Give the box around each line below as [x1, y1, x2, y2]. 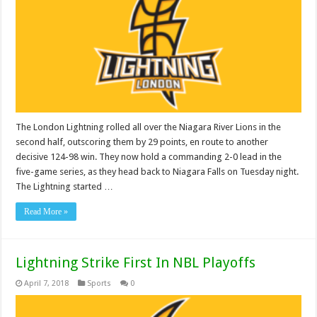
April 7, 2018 [24, 278, 69, 288]
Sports [87, 278, 112, 288]
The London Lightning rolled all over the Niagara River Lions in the [16, 121, 282, 132]
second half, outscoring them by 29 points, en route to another [16, 136, 269, 147]
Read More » [24, 206, 69, 217]
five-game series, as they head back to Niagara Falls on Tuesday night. [16, 166, 299, 177]
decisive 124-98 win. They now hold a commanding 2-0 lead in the [16, 151, 282, 162]
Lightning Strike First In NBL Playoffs [16, 253, 256, 271]
